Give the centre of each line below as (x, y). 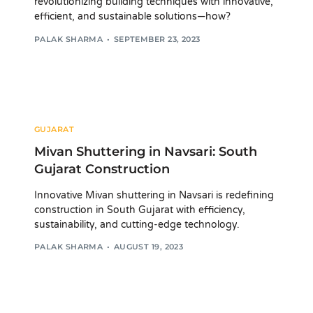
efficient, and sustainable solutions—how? (132, 17)
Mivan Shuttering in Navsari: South (146, 151)
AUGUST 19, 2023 (148, 247)
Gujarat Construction (102, 169)
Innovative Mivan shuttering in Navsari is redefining (154, 195)
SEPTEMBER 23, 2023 (157, 39)
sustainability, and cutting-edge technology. (137, 224)
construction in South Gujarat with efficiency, (140, 210)
